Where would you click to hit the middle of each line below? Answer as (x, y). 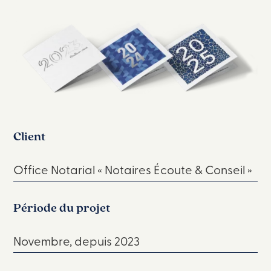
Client (30, 136)
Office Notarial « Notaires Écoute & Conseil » (133, 169)
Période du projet (62, 208)
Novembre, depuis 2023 (77, 241)
